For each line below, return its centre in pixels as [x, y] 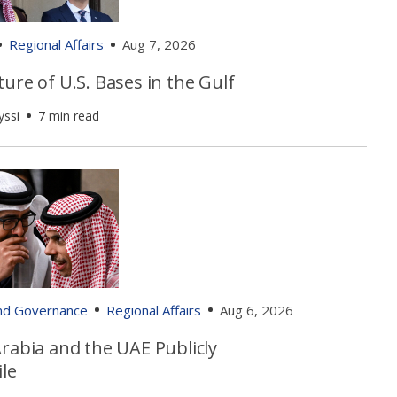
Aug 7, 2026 [159, 45]
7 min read [68, 116]
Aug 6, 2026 [256, 310]
